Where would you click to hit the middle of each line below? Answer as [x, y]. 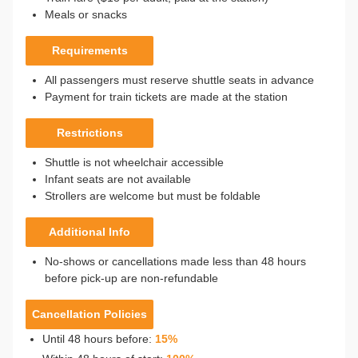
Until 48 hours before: [97, 339]
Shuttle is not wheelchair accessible [134, 162]
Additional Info [89, 232]
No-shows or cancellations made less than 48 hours [175, 261]
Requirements [89, 50]
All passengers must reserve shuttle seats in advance [179, 80]
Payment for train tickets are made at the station [166, 97]
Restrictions [89, 133]
